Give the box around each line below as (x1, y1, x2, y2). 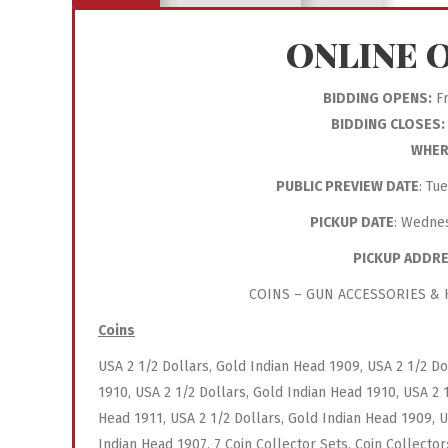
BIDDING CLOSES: (330, 115, 445, 133)
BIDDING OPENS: (322, 89, 432, 107)
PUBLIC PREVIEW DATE (276, 177, 419, 195)
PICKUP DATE (310, 213, 394, 231)
